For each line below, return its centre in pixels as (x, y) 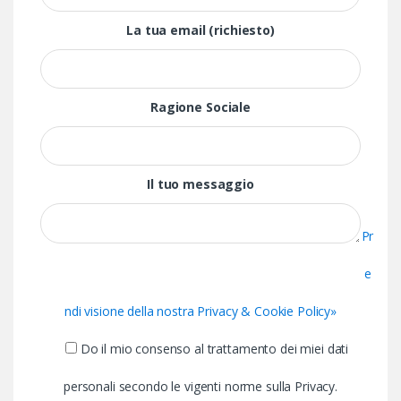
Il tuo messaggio (200, 183)
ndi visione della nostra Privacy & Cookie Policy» (200, 311)
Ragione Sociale (200, 107)
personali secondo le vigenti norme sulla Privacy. (200, 386)
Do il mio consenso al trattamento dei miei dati (213, 348)
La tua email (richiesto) (200, 30)
